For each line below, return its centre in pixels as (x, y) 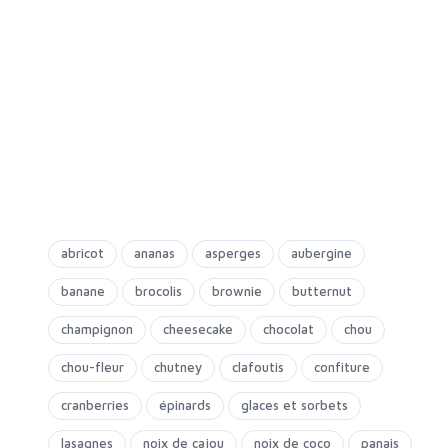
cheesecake (198, 329)
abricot (82, 253)
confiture (342, 367)
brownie (237, 291)
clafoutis (258, 367)
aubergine (321, 253)
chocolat (288, 329)
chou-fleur (92, 367)
